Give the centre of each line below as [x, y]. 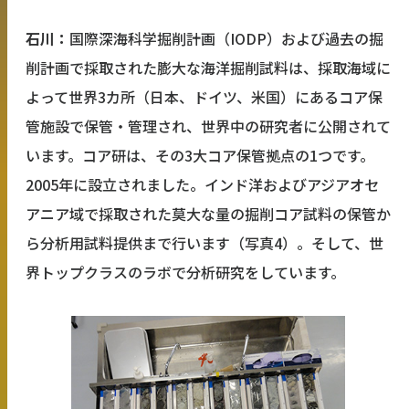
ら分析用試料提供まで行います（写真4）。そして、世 [204, 243]
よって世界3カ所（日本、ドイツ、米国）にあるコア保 [204, 97]
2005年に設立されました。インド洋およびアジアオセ [202, 185]
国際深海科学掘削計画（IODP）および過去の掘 [226, 39]
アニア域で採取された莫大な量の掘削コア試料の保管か [208, 214]
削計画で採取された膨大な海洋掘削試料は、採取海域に [208, 68]
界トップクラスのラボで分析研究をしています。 [185, 273]
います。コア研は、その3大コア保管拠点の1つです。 [200, 156]
